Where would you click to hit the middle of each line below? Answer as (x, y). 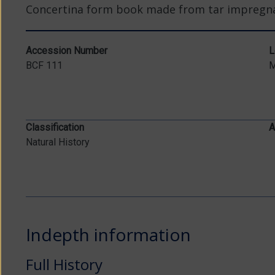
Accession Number (67, 51)
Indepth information (108, 234)
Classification (55, 127)
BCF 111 (44, 65)
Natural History (58, 142)
